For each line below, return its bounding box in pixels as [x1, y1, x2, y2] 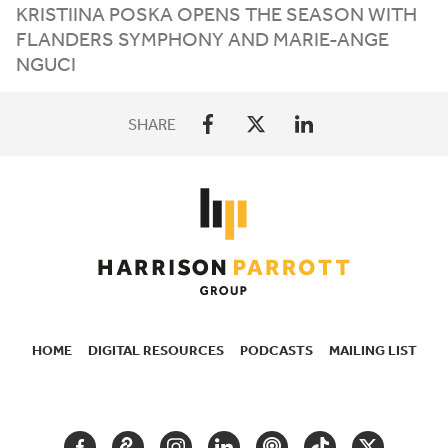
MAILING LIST [328, 341, 417, 359]
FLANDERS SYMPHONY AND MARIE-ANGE [16, 27, 389, 50]
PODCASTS [239, 341, 313, 359]
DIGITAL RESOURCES [87, 341, 224, 359]
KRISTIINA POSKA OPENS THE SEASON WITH [16, 2, 417, 25]
